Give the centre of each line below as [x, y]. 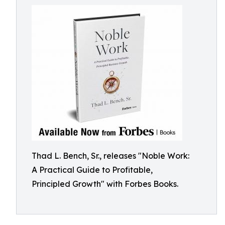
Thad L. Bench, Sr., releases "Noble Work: [110, 156]
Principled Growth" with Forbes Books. [105, 184]
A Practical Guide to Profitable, [92, 170]
